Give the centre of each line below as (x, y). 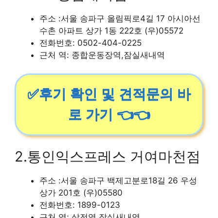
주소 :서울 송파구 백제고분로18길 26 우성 (118, 180)
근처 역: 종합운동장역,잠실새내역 (102, 55)
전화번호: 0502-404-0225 (91, 43)
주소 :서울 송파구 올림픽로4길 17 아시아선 (120, 18)
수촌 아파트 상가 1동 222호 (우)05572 (111, 30)
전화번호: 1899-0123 (80, 205)
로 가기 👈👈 (109, 115)
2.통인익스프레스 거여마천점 (108, 156)
